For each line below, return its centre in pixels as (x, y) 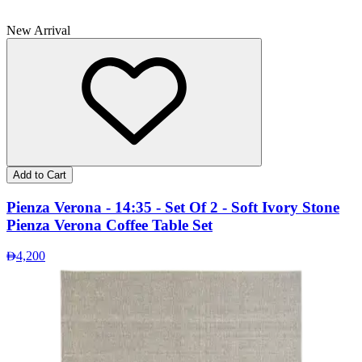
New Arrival (38, 30)
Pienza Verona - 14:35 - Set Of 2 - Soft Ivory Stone (173, 207)
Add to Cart (40, 175)
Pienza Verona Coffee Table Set (109, 225)
